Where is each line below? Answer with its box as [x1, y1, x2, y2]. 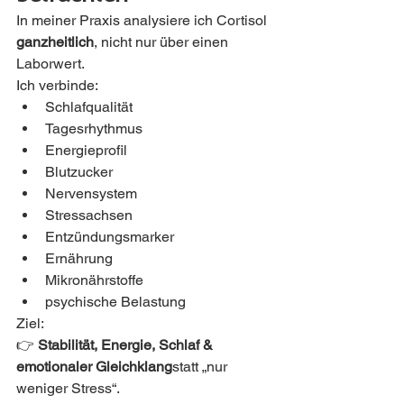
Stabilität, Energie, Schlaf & [38, 336, 216, 354]
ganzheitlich [16, 33, 94, 51]
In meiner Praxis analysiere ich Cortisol [16, 12, 271, 30]
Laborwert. [16, 55, 85, 73]
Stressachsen [45, 207, 133, 225]
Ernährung [45, 250, 113, 268]
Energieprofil [45, 142, 127, 160]
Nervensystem [45, 185, 137, 203]
